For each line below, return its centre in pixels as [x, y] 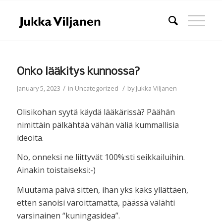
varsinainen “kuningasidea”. [68, 215]
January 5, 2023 [38, 88]
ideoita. [30, 138]
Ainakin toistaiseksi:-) [56, 170]
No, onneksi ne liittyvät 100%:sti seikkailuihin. [101, 157]
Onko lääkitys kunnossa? [78, 72]
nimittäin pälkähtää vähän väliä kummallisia [98, 125]
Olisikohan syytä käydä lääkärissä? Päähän [96, 112]
